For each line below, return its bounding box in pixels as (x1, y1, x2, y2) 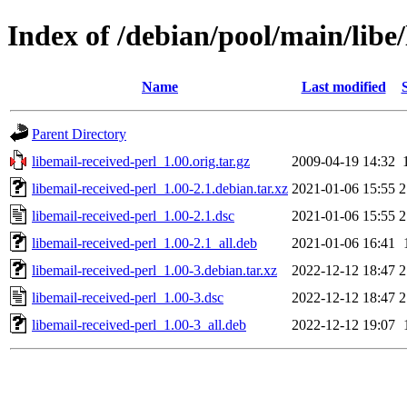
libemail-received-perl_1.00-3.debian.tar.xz (32, 262, 277, 278)
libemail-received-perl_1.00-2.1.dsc (32, 207, 234, 223)
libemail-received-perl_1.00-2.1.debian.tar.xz (32, 180, 288, 196)
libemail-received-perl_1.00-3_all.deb (32, 316, 246, 333)
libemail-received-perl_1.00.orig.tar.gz (32, 153, 250, 169)
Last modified (301, 78, 386, 94)
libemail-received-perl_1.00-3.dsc (32, 289, 223, 305)
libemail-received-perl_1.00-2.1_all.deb (32, 234, 257, 251)
